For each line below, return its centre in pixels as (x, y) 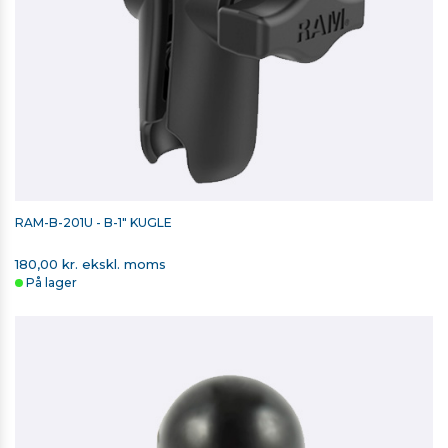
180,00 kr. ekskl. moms (90, 264)
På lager (51, 283)
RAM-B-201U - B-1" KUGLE (95, 223)
